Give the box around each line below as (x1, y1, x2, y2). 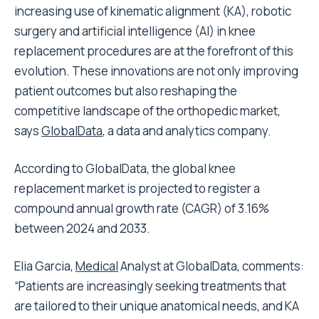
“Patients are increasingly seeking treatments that (14, 278, 286, 294)
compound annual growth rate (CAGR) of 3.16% (14, 200, 269, 216)
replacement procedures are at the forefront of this (14, 43, 293, 59)
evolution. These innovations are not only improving (14, 63, 298, 79)
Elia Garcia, (14, 258, 75, 274)
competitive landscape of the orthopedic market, (14, 103, 281, 119)
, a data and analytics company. (103, 122, 271, 139)
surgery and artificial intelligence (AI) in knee (14, 23, 256, 39)
